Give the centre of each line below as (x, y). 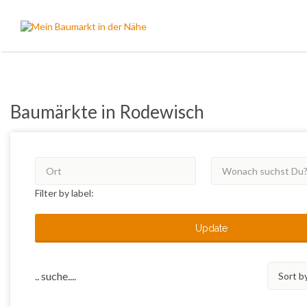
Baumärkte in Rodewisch (107, 112)
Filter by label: (64, 193)
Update (211, 228)
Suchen (46, 16)
